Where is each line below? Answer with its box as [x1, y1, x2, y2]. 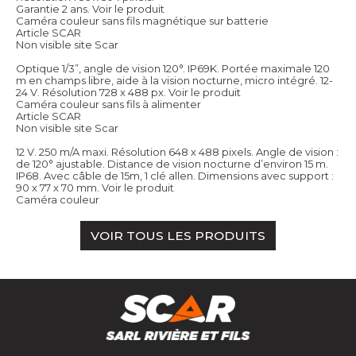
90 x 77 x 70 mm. [16, 180, 99, 194]
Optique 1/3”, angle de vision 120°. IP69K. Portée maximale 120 [16, 61, 330, 75]
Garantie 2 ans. [16, 2, 90, 15]
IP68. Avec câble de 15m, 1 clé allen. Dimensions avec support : [16, 168, 334, 182]
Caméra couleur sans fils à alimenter [16, 97, 201, 110]
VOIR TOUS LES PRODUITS [91, 227, 265, 243]
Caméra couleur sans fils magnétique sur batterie [16, 14, 269, 27]
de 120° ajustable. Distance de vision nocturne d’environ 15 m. [16, 157, 328, 170]
